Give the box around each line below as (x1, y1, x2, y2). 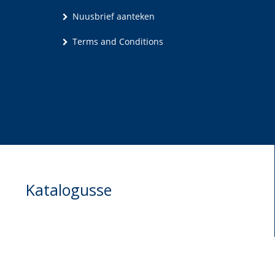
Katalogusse (25, 179, 112, 201)
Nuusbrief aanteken (70, 10, 155, 23)
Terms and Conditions (70, 36, 163, 48)
